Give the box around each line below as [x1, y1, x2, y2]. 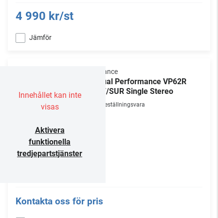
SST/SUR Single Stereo [91, 87, 173, 96]
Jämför [29, 34, 52, 41]
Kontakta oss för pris [16, 196, 103, 207]
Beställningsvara [101, 101, 145, 108]
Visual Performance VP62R [91, 77, 186, 86]
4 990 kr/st [16, 9, 73, 23]
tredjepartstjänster [17, 149, 82, 158]
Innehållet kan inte [18, 91, 81, 100]
